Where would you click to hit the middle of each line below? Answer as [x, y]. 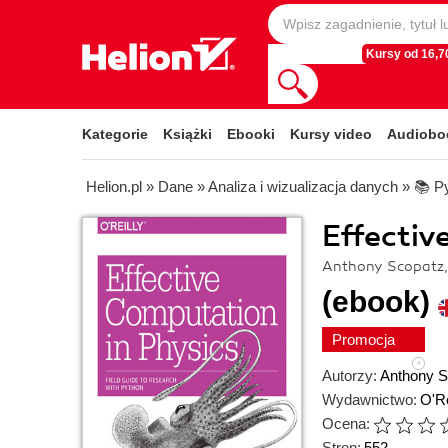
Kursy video [331, 134]
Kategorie [115, 134]
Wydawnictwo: [369, 399]
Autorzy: [349, 375]
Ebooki [251, 134]
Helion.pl [114, 186]
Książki [187, 134]
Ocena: [346, 423]
